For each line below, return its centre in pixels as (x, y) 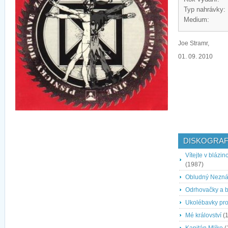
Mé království (203, 215)
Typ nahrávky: (205, 9)
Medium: (196, 20)
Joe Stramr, (194, 43)
